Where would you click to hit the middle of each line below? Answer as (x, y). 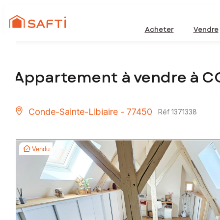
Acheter (159, 29)
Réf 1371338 (178, 112)
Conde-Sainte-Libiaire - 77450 (90, 112)
